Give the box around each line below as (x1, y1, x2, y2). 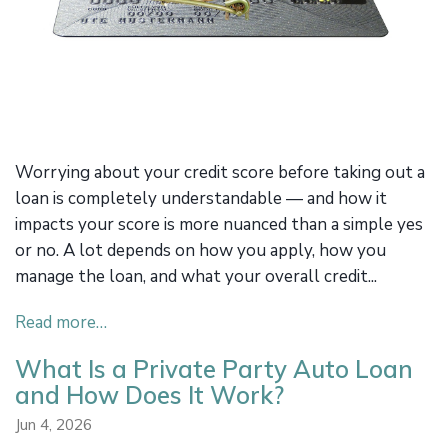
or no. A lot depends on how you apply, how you (15, 239, 386, 263)
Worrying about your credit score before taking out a (15, 161, 425, 185)
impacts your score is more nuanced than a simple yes (15, 213, 423, 237)
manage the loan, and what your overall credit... (15, 265, 377, 289)
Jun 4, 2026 (15, 414, 92, 435)
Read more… (15, 311, 107, 335)
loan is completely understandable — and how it (15, 187, 387, 211)
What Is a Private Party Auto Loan (15, 354, 413, 385)
